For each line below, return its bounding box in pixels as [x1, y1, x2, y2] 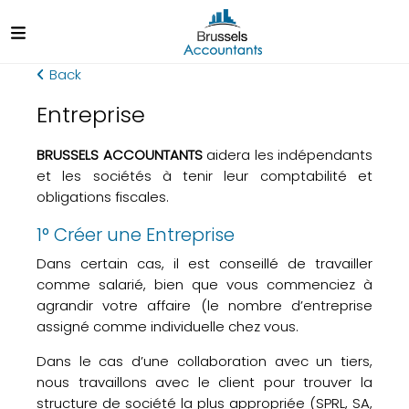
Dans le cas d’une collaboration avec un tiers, [37, 351, 372, 371]
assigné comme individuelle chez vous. [37, 317, 299, 336]
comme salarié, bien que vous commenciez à [37, 275, 372, 294]
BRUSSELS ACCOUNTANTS [37, 145, 203, 164]
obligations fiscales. [37, 187, 169, 206]
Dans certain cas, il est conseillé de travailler [37, 254, 372, 273]
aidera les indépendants [202, 145, 372, 164]
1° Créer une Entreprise [37, 222, 235, 247]
